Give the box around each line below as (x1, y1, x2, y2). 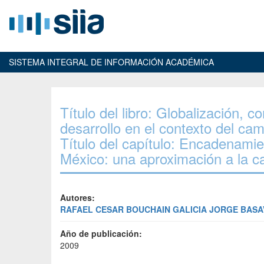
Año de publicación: (60, 227, 142, 239)
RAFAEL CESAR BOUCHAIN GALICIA (60, 203, 207, 215)
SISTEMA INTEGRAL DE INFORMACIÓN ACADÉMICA (9, 56, 214, 68)
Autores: (60, 192, 95, 203)
